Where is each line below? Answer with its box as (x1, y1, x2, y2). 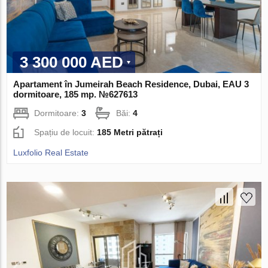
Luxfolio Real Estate (13, 148, 89, 158)
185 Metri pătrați (97, 127, 163, 138)
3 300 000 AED (20, 53, 124, 72)
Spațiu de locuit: (34, 127, 98, 138)
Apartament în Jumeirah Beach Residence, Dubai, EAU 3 (13, 79, 249, 90)
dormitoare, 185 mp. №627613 (13, 89, 138, 100)
